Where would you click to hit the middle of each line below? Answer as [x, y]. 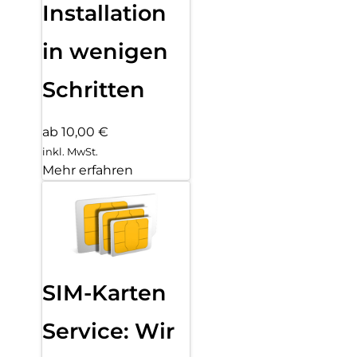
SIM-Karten [104, 292]
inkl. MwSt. [70, 151]
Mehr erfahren [88, 170]
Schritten [94, 90]
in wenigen [105, 52]
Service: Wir [108, 331]
